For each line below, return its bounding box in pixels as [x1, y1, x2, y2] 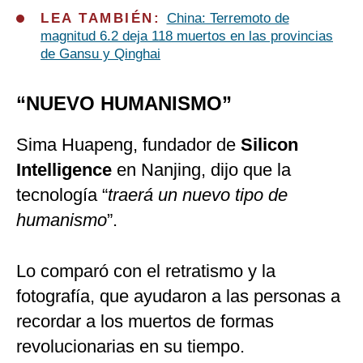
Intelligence [16, 160, 112, 181]
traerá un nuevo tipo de [108, 185, 288, 206]
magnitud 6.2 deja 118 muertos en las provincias [41, 28, 333, 45]
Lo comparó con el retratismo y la [16, 261, 275, 282]
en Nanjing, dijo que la [112, 160, 291, 181]
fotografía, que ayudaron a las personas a [16, 286, 340, 307]
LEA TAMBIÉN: [41, 11, 167, 27]
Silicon [241, 135, 298, 156]
